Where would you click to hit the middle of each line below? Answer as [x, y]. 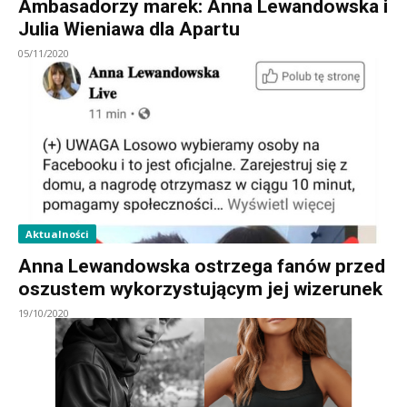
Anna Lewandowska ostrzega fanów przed [202, 266]
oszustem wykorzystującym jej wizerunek [200, 288]
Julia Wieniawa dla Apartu [129, 29]
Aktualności [57, 233]
